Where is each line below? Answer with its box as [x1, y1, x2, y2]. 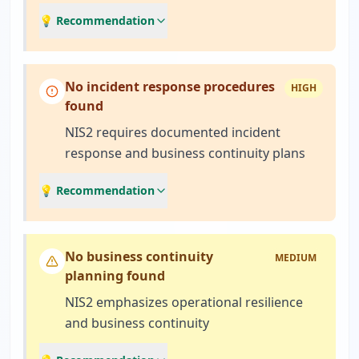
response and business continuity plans [65, 144, 305, 162]
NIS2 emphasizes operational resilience [65, 293, 303, 311]
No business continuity [65, 248, 213, 265]
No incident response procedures [65, 78, 275, 95]
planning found [65, 267, 165, 284]
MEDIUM [275, 251, 317, 264]
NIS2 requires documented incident [65, 123, 280, 141]
